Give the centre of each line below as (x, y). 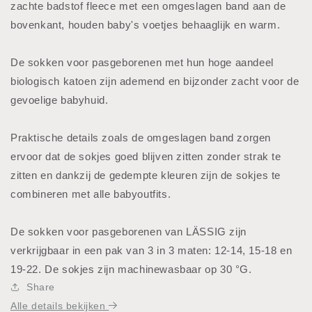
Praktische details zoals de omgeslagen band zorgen (141, 137)
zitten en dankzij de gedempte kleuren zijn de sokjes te (146, 175)
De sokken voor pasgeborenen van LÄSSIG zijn (128, 231)
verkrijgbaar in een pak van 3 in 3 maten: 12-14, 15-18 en (151, 250)
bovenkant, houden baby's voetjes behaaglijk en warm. (146, 24)
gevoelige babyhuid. (60, 100)
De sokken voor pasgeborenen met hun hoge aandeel (142, 62)
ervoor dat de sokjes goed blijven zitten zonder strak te (146, 156)
